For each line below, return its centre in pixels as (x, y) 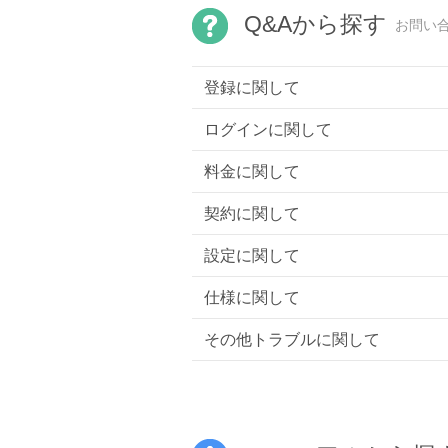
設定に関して (252, 255)
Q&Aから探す (315, 24)
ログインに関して (268, 129)
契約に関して (252, 213)
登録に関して (252, 87)
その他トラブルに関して (292, 339)
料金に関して (252, 171)
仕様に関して (252, 297)
